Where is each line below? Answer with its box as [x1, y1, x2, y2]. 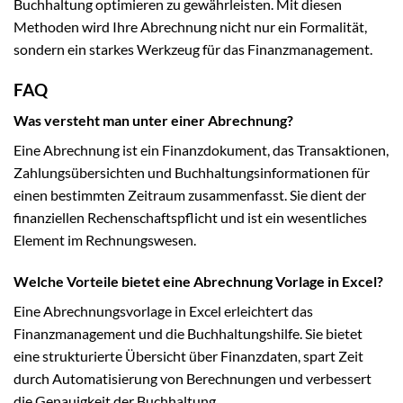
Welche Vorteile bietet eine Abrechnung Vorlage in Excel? [13, 273, 383, 290]
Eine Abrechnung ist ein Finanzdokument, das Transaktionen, [13, 141, 389, 159]
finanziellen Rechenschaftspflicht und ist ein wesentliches [13, 209, 367, 227]
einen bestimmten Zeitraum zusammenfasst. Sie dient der [13, 186, 366, 204]
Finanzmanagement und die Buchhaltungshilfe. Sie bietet [13, 325, 363, 342]
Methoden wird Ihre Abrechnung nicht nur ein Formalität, [13, 17, 367, 35]
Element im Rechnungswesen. [13, 231, 196, 249]
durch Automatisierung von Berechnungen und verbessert [13, 370, 372, 387]
